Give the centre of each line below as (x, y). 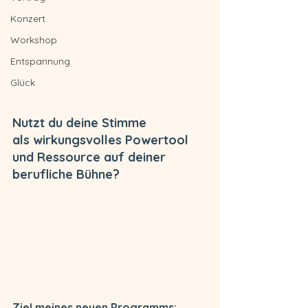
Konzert (28, 19)
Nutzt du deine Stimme (81, 123)
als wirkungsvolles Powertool (102, 140)
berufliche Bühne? (66, 175)
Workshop (34, 40)
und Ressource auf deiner (91, 157)
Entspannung (40, 61)
